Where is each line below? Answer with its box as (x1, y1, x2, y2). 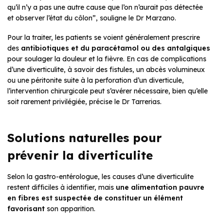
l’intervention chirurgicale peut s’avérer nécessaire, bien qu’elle (7, 87, 208, 96)
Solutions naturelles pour (7, 130, 162, 145)
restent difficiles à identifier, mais (7, 183, 116, 192)
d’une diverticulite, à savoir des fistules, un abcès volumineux (7, 65, 205, 74)
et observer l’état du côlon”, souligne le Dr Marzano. (7, 14, 176, 23)
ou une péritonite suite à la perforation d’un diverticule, (7, 76, 184, 85)
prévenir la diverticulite (7, 148, 153, 163)
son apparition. (45, 204, 95, 214)
